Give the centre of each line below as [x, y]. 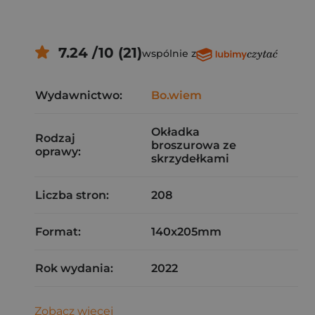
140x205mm [186, 232]
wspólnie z [169, 53]
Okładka [175, 132]
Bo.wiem [176, 95]
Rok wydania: [74, 268]
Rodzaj [55, 138]
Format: [58, 232]
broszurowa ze [194, 145]
